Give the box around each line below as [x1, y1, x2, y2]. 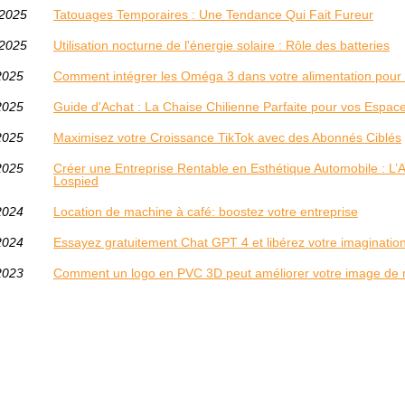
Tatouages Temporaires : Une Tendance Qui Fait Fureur [53, 7, 373, 22]
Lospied [53, 174, 99, 188]
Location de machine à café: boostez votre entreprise [53, 204, 358, 219]
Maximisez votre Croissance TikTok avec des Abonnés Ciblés [53, 130, 401, 145]
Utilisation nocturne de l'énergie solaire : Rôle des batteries [53, 38, 390, 52]
